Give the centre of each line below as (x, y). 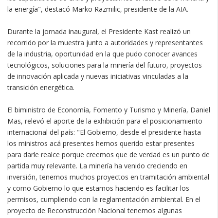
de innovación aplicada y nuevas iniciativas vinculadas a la (98, 76)
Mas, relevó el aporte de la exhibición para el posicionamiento (105, 121)
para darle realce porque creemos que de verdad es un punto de (109, 154)
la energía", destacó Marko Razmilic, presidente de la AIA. (98, 9)
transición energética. (41, 87)
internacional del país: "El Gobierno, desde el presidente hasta (104, 132)
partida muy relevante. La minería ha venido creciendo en (97, 165)
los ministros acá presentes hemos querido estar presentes (101, 143)
